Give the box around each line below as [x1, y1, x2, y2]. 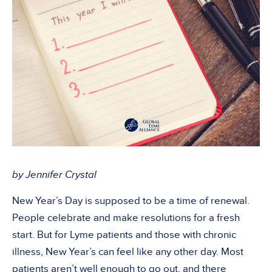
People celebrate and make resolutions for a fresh [12, 211, 240, 224]
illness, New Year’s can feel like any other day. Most [12, 245, 243, 258]
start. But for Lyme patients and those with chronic [12, 228, 236, 241]
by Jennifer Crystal [12, 168, 97, 181]
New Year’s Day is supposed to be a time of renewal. [12, 194, 250, 207]
